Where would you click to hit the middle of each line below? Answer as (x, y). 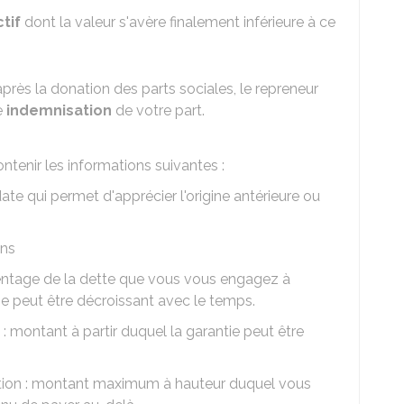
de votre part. (158, 110)
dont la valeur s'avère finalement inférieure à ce (178, 22)
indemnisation (59, 110)
